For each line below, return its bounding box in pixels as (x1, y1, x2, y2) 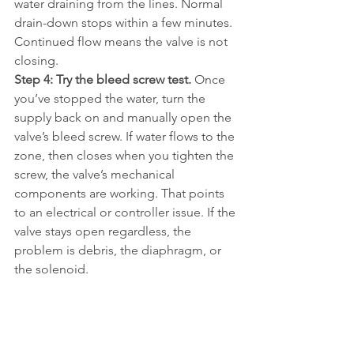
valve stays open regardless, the (14, 224, 194, 239)
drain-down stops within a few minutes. (14, 15, 235, 30)
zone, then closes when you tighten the (14, 148, 237, 163)
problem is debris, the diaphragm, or (14, 243, 224, 258)
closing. (14, 53, 58, 68)
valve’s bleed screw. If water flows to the (14, 129, 238, 144)
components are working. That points (14, 186, 228, 201)
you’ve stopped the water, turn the (14, 91, 209, 106)
